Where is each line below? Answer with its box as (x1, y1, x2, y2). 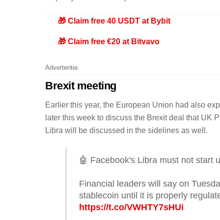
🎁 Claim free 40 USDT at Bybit (57, 16, 170, 25)
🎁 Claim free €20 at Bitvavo (57, 37, 160, 46)
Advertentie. (45, 64, 80, 72)
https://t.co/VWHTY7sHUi (79, 202, 184, 212)
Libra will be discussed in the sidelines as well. (45, 126, 208, 135)
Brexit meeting (45, 80, 116, 92)
